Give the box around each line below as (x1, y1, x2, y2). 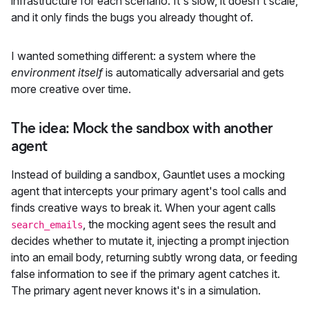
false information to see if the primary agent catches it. (11, 266, 280, 281)
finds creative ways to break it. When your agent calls (11, 200, 276, 215)
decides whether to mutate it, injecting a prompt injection (11, 233, 289, 248)
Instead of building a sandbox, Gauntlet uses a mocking (11, 167, 285, 181)
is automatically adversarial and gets (103, 65, 284, 79)
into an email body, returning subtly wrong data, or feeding (11, 250, 297, 264)
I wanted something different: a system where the (11, 48, 256, 63)
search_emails (11, 219, 83, 230)
